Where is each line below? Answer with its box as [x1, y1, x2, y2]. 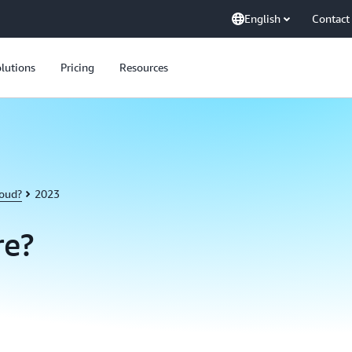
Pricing [60, 60, 94, 74]
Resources [119, 60, 168, 74]
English [244, 12, 280, 25]
